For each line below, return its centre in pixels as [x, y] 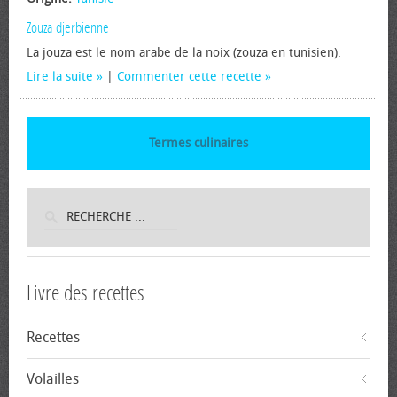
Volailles [53, 379]
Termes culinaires [198, 143]
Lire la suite [60, 77]
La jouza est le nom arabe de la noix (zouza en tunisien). [184, 53]
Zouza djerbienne [68, 27]
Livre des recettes [86, 293]
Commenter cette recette [189, 77]
